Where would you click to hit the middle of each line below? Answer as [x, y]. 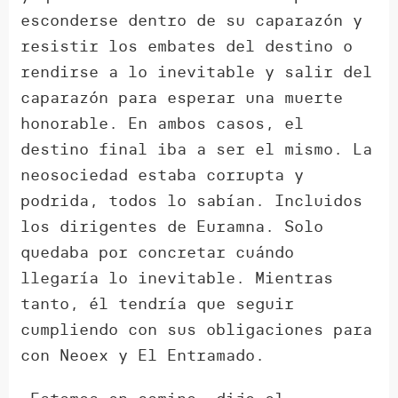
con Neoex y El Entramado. [143, 355]
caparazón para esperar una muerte [182, 98]
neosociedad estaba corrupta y [163, 175]
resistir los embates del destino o [187, 46]
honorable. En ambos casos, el [163, 123]
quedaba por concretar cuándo [158, 252]
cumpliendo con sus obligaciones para [197, 330]
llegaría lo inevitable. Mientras [177, 278]
